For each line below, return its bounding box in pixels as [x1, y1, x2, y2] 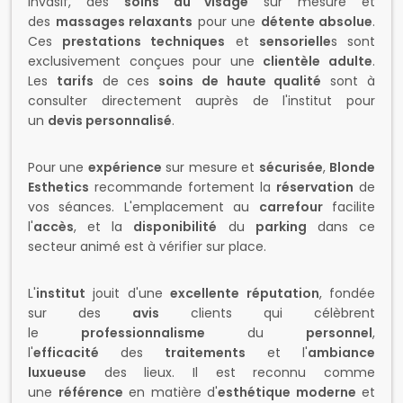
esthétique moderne [218, 383, 356, 401]
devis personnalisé [48, 112, 172, 130]
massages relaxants [55, 13, 193, 31]
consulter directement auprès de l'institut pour [28, 92, 375, 110]
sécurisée [258, 158, 323, 176]
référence [58, 383, 123, 401]
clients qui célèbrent [159, 304, 375, 322]
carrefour [258, 198, 323, 216]
